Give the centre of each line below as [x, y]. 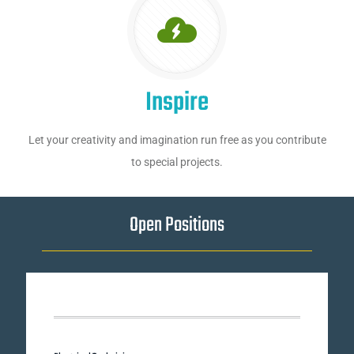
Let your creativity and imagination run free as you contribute [177, 140]
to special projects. [177, 162]
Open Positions [177, 225]
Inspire [177, 103]
